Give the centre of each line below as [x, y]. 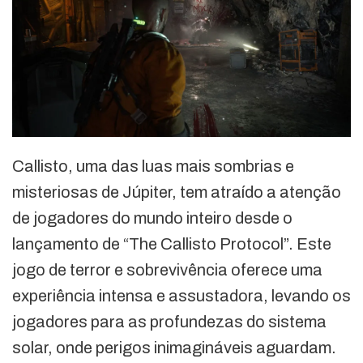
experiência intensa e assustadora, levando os [181, 296]
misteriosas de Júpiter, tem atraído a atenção [177, 192]
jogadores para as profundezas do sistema [169, 322]
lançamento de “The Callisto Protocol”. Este [172, 244]
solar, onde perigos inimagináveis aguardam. [174, 348]
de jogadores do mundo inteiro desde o [152, 218]
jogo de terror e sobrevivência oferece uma [167, 270]
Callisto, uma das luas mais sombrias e [153, 167]
